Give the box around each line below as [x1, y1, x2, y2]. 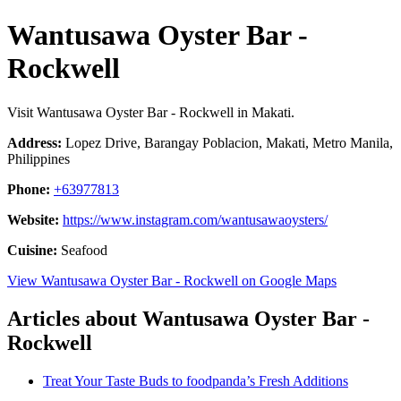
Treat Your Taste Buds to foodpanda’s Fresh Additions [43, 372, 348, 388]
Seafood [57, 242, 107, 258]
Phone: [7, 181, 50, 197]
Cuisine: [7, 242, 57, 258]
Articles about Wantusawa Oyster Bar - [7, 306, 370, 330]
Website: [7, 211, 59, 227]
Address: [7, 134, 62, 150]
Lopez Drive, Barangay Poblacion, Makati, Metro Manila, [62, 134, 393, 150]
